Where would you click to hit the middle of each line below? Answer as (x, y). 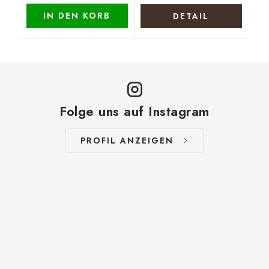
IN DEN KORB (77, 16)
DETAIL (191, 16)
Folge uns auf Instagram (134, 111)
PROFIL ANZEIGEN (127, 141)
